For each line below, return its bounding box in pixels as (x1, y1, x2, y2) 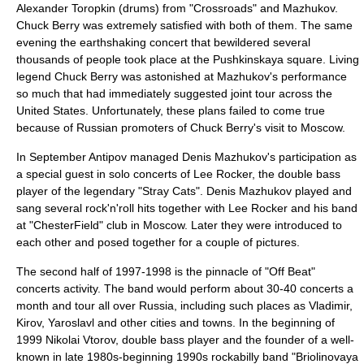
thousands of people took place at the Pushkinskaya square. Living (16, 53, 359, 66)
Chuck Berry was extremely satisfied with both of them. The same (16, 19, 353, 32)
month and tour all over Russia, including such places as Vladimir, (16, 299, 353, 312)
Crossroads (193, 2, 253, 15)
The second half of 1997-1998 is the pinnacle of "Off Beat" (16, 265, 315, 278)
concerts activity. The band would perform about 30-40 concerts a (16, 282, 353, 295)
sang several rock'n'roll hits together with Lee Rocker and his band (16, 201, 357, 214)
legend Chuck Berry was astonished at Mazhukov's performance (16, 70, 347, 83)
